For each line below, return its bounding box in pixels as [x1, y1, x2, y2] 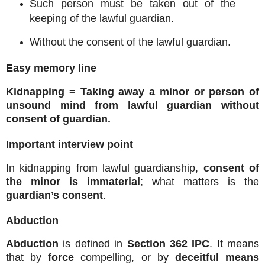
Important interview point [6, 138, 133, 150]
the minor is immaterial [6, 175, 140, 188]
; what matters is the [140, 175, 259, 188]
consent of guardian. [6, 113, 111, 125]
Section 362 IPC [127, 238, 210, 250]
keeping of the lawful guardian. [29, 12, 174, 24]
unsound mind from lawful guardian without [6, 99, 259, 112]
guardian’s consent [6, 189, 103, 201]
